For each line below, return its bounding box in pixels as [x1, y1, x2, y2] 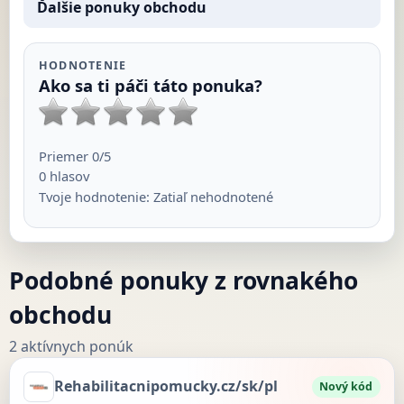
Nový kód [319, 378, 373, 394]
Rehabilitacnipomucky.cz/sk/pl [53, 376, 278, 397]
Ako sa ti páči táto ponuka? [38, 73, 262, 96]
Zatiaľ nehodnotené [152, 187, 273, 206]
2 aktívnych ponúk [8, 335, 133, 356]
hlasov [45, 167, 89, 186]
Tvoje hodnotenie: [38, 187, 153, 206]
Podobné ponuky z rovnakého [8, 263, 358, 297]
